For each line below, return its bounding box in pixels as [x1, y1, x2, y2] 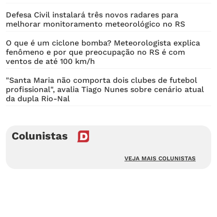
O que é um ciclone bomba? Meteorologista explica [6, 38, 200, 47]
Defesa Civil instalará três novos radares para [6, 10, 178, 19]
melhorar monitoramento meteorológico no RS [6, 19, 185, 29]
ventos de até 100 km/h [6, 56, 95, 66]
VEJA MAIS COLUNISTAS [124, 155, 196, 162]
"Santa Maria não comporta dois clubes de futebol [6, 75, 197, 85]
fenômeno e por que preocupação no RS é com [6, 47, 185, 57]
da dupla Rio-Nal [6, 93, 70, 103]
